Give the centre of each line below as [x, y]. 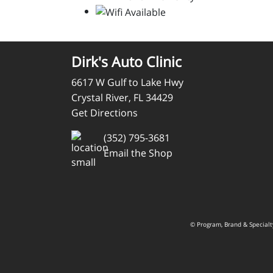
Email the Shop [138, 153]
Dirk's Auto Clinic [126, 61]
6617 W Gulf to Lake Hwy [127, 82]
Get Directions [105, 112]
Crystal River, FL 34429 [122, 97]
